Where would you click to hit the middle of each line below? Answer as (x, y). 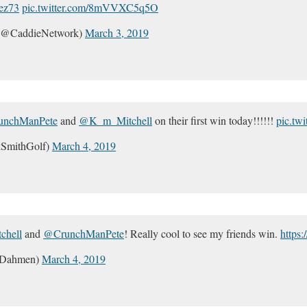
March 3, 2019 (117, 32)
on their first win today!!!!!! (214, 120)
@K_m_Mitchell (115, 120)
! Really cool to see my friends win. (202, 233)
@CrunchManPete (84, 233)
